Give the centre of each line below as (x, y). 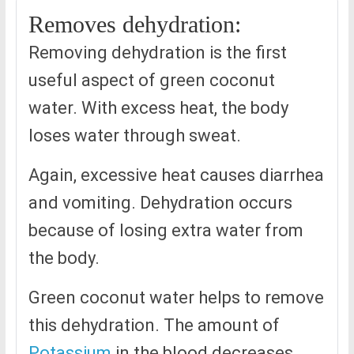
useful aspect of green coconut (151, 81)
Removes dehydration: (134, 24)
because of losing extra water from (166, 231)
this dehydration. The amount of (154, 326)
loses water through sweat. (134, 136)
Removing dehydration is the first (157, 53)
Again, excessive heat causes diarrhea (176, 175)
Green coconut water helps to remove (176, 298)
